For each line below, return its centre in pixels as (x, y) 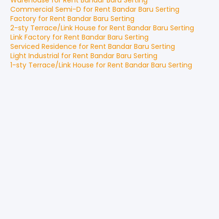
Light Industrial (35, 56)
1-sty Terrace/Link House (52, 65)
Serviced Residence (44, 46)
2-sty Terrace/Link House (53, 28)
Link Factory (30, 37)
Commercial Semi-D (46, 9)
